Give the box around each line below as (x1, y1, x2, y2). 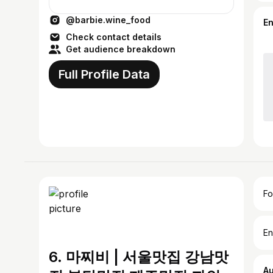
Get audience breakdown (66, 44, 175, 54)
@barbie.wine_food (66, 15, 151, 25)
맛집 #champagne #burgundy (55, 4, 175, 14)
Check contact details (66, 32, 161, 42)
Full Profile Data (58, 67, 150, 82)
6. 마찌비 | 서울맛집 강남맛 (49, 248, 229, 266)
